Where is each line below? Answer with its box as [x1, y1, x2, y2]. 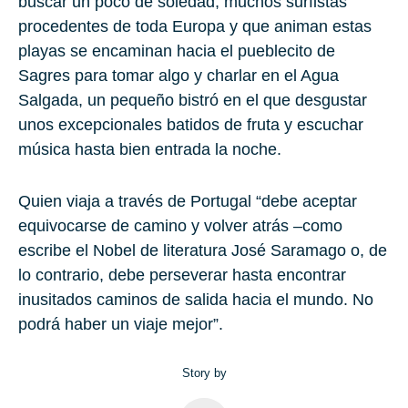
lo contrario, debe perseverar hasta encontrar [18, 266, 346, 285]
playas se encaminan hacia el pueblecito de [18, 42, 335, 61]
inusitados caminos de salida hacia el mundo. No [18, 291, 373, 310]
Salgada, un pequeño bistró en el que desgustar [18, 91, 367, 110]
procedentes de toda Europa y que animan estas [18, 17, 372, 36]
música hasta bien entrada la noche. [18, 140, 281, 159]
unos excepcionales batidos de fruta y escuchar [18, 116, 363, 135]
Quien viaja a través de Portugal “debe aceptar [18, 192, 357, 211]
